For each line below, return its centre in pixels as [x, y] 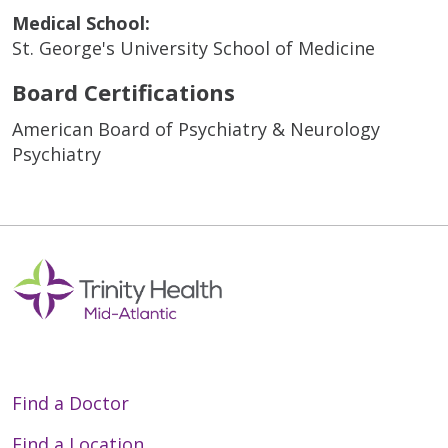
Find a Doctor [70, 402]
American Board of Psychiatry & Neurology [196, 128]
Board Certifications [123, 91]
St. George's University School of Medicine [193, 47]
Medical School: [81, 22]
